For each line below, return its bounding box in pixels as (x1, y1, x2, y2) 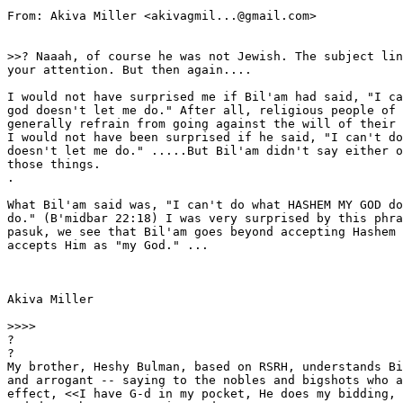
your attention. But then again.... (7, 63, 252, 77)
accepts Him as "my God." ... (7, 238, 209, 253)
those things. (7, 157, 101, 172)
